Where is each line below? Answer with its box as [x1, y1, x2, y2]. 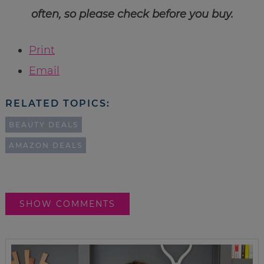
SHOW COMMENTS [19, 198, 115, 209]
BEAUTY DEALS [8, 120, 78, 129]
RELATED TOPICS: [5, 97, 110, 109]
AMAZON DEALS [8, 140, 82, 150]
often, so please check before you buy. [31, 7, 233, 21]
